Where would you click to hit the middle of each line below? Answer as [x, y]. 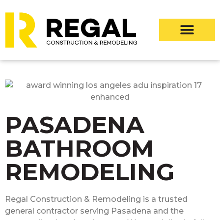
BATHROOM [79, 148]
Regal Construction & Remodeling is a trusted [96, 199]
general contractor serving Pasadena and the [94, 211]
